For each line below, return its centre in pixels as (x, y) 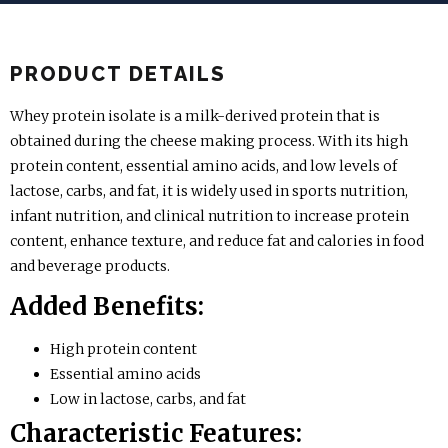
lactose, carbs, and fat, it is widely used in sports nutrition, (209, 190)
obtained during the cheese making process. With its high (209, 140)
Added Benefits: (107, 306)
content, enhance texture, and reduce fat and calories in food (217, 240)
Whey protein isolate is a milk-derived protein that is (195, 115)
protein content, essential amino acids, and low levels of (203, 165)
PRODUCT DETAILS (118, 73)
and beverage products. (90, 265)
